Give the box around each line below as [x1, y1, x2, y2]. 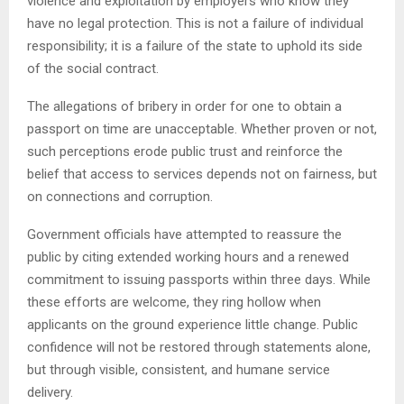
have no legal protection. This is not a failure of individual [27, 14, 363, 32]
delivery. [27, 383, 73, 400]
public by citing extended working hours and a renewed [27, 248, 349, 265]
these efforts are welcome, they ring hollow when [27, 293, 321, 310]
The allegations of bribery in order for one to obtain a [27, 97, 342, 115]
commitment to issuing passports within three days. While [27, 271, 371, 288]
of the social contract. [27, 60, 159, 77]
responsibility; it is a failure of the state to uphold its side [27, 37, 363, 54]
